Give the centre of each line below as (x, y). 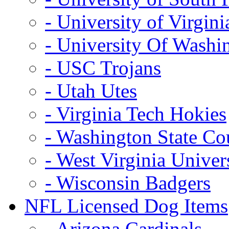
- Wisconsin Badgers (128, 182)
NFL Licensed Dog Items (126, 205)
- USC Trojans (103, 67)
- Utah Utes (91, 90)
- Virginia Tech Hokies (136, 113)
